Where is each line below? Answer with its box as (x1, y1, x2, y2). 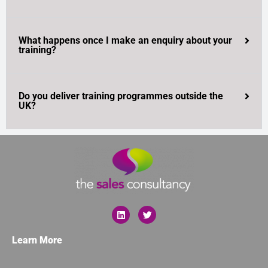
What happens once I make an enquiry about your (19, 35, 232, 47)
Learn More (12, 234, 62, 246)
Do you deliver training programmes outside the (19, 90, 223, 102)
